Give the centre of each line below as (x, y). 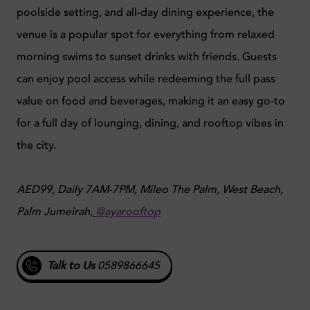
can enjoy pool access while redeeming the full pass (146, 79)
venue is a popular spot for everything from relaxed (146, 34)
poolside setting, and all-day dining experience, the (145, 12)
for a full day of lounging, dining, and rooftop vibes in (150, 123)
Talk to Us (71, 265)
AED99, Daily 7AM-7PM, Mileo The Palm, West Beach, (150, 189)
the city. (36, 145)
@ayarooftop (128, 211)
